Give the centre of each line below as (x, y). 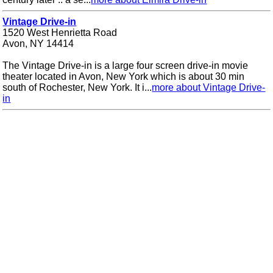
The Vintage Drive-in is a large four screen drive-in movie (126, 66)
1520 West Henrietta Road (60, 33)
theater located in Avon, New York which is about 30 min (124, 77)
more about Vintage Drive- (209, 88)
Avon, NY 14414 (38, 44)
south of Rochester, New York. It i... (77, 88)
